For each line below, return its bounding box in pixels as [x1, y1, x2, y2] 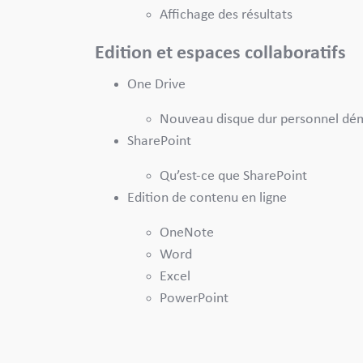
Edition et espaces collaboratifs [95, 43, 350, 62]
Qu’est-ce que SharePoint [160, 169, 310, 183]
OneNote [160, 225, 217, 240]
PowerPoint [160, 291, 232, 305]
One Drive [127, 77, 189, 92]
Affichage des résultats [160, 7, 293, 22]
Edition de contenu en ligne [127, 190, 290, 205]
